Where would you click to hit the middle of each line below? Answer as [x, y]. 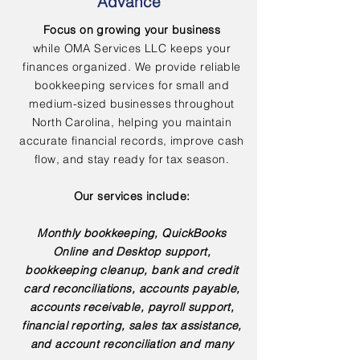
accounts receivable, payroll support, [132, 307]
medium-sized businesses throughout [132, 104]
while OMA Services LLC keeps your [132, 48]
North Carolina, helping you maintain [132, 122]
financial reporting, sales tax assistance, [132, 325]
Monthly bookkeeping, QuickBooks [132, 233]
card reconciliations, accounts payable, [132, 288]
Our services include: [132, 196]
